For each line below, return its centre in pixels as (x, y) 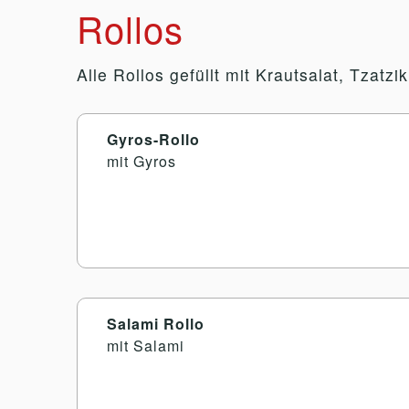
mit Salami (146, 345)
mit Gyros (142, 161)
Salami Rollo (156, 323)
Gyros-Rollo (153, 139)
